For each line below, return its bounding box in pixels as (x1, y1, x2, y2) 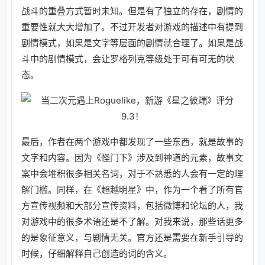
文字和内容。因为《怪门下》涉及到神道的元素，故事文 (21, 151, 243, 163)
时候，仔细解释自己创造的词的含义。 (21, 247, 172, 259)
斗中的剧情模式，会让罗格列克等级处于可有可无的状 (21, 53, 234, 64)
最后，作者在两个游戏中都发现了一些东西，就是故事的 (21, 135, 243, 147)
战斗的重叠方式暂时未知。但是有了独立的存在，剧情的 (21, 5, 243, 17)
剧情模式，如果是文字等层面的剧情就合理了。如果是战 (21, 37, 243, 49)
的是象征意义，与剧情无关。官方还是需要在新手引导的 (21, 231, 243, 243)
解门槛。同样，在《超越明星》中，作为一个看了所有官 (21, 183, 243, 195)
